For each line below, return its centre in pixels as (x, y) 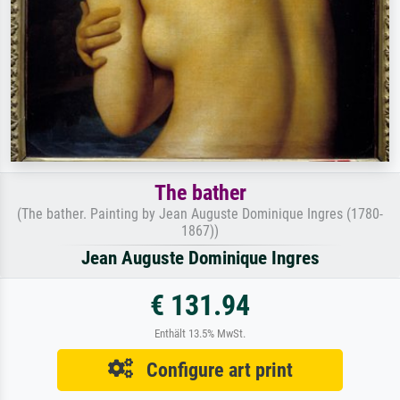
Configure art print (212, 370)
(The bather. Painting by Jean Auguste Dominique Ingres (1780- (200, 214)
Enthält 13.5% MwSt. (200, 334)
